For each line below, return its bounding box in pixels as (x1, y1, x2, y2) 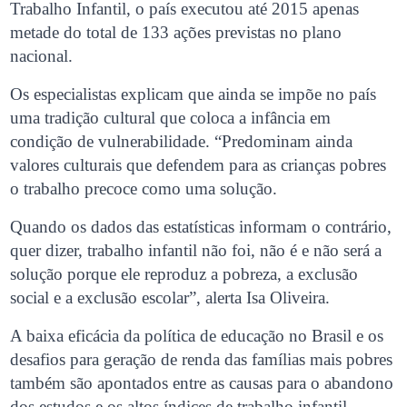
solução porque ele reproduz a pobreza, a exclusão (10, 263, 359, 283)
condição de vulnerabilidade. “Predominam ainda (10, 131, 353, 151)
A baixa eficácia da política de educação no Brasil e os (10, 325, 384, 345)
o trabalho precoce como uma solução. (10, 178, 278, 198)
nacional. (10, 45, 74, 65)
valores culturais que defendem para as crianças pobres (10, 154, 387, 174)
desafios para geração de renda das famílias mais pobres (10, 349, 393, 369)
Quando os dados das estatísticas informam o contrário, (10, 216, 392, 236)
